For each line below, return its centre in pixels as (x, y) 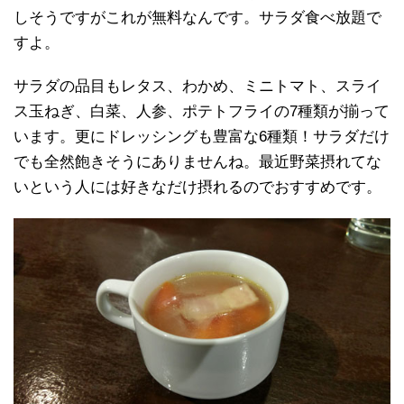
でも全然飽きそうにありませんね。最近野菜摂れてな (197, 162)
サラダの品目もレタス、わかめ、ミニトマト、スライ (197, 87)
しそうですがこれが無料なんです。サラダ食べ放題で (197, 18)
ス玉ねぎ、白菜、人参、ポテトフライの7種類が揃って (202, 112)
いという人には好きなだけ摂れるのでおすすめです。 (197, 188)
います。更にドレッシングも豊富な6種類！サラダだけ (202, 137)
